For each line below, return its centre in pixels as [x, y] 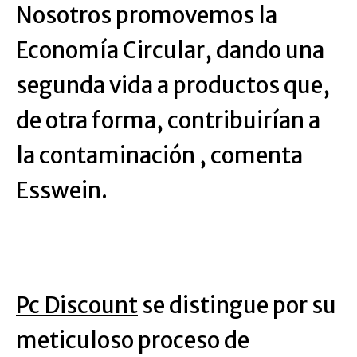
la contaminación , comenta [159, 155]
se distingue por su [237, 305]
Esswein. [62, 190]
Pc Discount [77, 305]
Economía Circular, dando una [170, 50]
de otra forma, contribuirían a [168, 120]
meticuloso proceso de [133, 340]
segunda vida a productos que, [173, 85]
